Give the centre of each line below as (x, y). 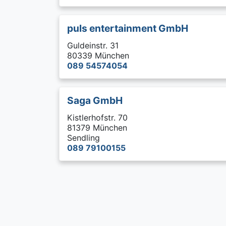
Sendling (83, 138)
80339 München (98, 55)
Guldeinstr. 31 (93, 45)
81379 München (97, 128)
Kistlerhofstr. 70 (97, 118)
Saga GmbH (95, 100)
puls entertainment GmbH (128, 28)
